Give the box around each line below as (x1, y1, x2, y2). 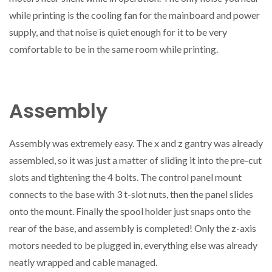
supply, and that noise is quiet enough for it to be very (9, 26, 227, 38)
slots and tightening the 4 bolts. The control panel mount (9, 171, 242, 183)
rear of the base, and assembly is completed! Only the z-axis (9, 222, 256, 234)
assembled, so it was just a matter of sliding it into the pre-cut (9, 154, 262, 166)
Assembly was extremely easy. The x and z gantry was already (9, 137, 263, 149)
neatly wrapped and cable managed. (9, 256, 157, 268)
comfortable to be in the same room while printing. (9, 43, 218, 55)
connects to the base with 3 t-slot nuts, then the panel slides (9, 188, 253, 200)
